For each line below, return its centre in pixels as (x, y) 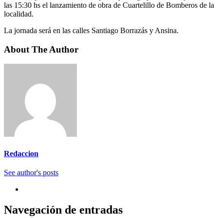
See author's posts (31, 172)
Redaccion (21, 153)
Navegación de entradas (63, 209)
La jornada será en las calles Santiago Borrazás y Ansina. (91, 30)
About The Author (41, 49)
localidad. (19, 14)
